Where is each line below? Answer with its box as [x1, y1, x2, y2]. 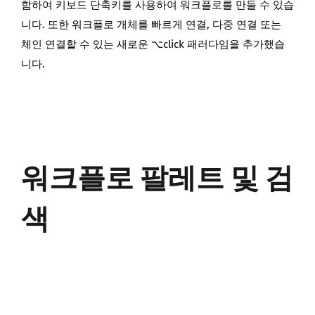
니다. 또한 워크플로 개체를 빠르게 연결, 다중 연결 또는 [21, 18, 281, 32]
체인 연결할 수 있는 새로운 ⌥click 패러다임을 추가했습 [21, 38, 285, 51]
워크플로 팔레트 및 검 [21, 162, 293, 196]
